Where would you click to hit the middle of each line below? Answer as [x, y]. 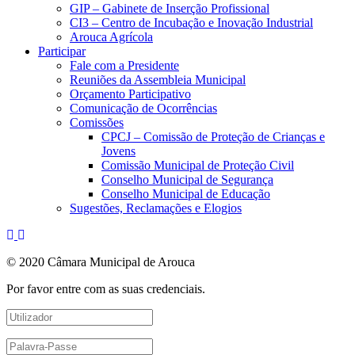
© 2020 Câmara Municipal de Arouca [101, 262]
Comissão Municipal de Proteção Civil [198, 166]
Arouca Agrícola [111, 37]
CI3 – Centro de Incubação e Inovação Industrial [191, 23]
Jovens [118, 151]
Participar [62, 52]
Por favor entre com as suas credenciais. [106, 289]
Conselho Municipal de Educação [186, 194]
